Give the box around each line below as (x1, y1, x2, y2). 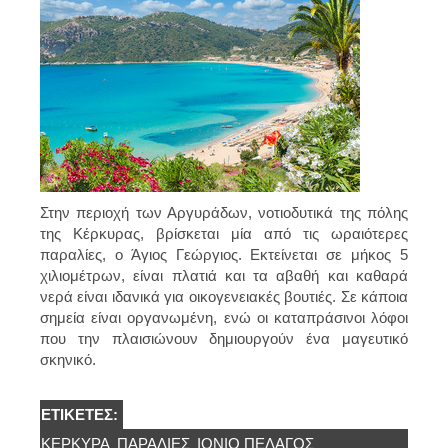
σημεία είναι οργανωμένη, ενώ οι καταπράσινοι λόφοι (40, 308, 408, 326)
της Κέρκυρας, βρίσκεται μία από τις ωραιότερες (40, 224, 408, 242)
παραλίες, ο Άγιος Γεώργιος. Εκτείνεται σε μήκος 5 (40, 245, 408, 263)
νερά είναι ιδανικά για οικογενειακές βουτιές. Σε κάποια (40, 287, 408, 305)
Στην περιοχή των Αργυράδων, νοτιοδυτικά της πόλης (40, 203, 408, 221)
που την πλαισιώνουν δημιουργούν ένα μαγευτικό (40, 329, 408, 347)
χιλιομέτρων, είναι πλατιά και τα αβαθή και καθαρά (40, 266, 408, 284)
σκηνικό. (40, 350, 96, 368)
